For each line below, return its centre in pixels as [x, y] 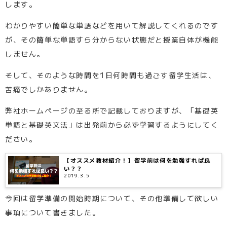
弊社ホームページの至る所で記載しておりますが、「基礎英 [112, 110]
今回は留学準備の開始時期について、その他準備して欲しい [112, 198]
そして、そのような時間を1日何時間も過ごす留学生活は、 [111, 75]
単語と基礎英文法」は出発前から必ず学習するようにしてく [112, 124]
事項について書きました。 [53, 213]
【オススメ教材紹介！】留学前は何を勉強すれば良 [137, 160]
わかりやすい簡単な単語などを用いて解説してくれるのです [112, 25]
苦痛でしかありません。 [49, 89]
